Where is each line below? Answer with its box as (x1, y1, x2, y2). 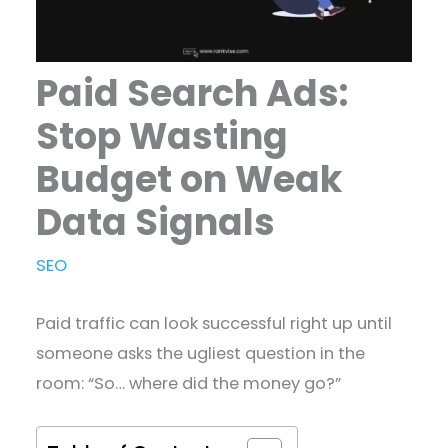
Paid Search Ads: (36, 67, 350, 119)
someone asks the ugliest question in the (36, 342, 366, 366)
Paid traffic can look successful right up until (36, 312, 393, 336)
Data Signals (36, 196, 276, 248)
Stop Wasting (36, 110, 289, 162)
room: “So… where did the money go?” (36, 372, 346, 396)
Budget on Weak (36, 153, 343, 205)
